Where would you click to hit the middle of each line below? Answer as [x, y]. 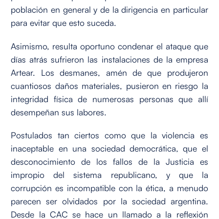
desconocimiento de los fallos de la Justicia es [109, 162]
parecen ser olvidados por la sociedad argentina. [109, 201]
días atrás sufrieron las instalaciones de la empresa [109, 59]
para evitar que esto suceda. [64, 22]
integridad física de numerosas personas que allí [109, 99]
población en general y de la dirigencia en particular [109, 9]
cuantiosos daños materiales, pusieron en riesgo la [109, 85]
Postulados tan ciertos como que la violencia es [109, 135]
